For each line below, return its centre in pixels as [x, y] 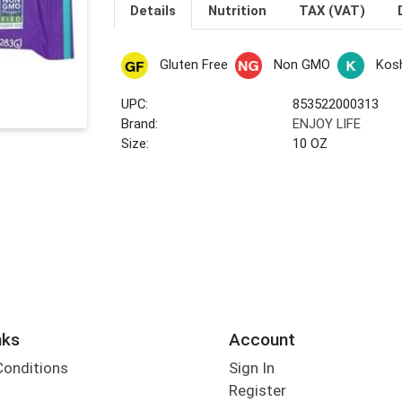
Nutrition [237, 11]
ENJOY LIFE [327, 124]
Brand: [140, 124]
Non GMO [301, 65]
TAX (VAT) [332, 11]
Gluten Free [193, 65]
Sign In [251, 368]
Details [153, 11]
